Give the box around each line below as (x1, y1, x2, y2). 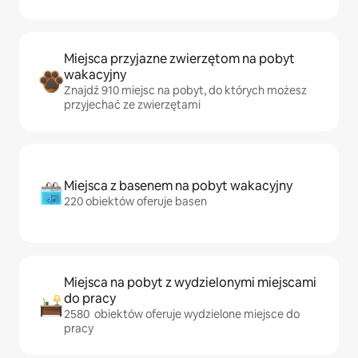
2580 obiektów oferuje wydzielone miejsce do (64, 307, 300, 321)
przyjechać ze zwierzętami (64, 97, 201, 112)
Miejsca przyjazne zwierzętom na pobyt (64, 50, 295, 67)
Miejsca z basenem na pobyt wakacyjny (64, 177, 292, 194)
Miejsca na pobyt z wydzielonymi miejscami (64, 274, 316, 291)
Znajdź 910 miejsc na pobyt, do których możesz (64, 83, 307, 97)
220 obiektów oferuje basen (64, 194, 207, 209)
